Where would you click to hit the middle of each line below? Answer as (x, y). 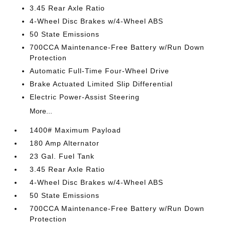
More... (41, 111)
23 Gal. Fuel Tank (62, 156)
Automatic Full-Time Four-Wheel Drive (100, 71)
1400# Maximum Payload (76, 130)
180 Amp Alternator (65, 143)
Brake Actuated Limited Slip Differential (101, 84)
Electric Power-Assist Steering (85, 97)
